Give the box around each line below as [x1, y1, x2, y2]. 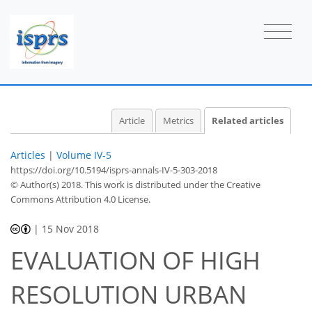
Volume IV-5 [56, 148, 111, 162]
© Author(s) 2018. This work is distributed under [10, 178, 210, 191]
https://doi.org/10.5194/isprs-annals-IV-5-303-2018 [10, 163, 217, 176]
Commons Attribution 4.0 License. [10, 192, 150, 205]
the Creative [210, 178, 260, 191]
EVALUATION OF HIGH [10, 244, 260, 277]
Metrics [162, 114, 194, 127]
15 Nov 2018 [42, 221, 100, 235]
